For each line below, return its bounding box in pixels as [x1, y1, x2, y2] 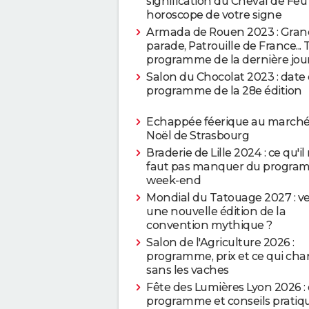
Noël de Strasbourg [146, 128, 249, 142]
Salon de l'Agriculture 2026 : [146, 235, 295, 249]
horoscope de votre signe [146, 8, 281, 21]
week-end [146, 173, 201, 187]
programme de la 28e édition [146, 83, 302, 97]
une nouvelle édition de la [146, 204, 286, 218]
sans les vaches [146, 263, 229, 277]
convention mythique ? [146, 218, 272, 232]
